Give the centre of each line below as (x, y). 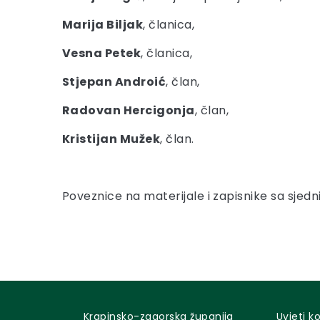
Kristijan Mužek (111, 139)
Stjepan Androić (114, 82)
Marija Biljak (103, 25)
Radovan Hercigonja (129, 110)
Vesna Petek (102, 53)
